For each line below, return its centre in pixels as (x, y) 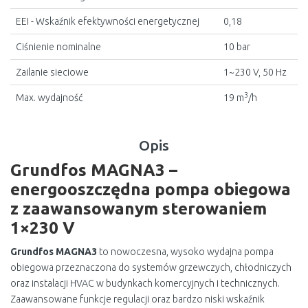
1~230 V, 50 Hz (255, 72)
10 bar (237, 47)
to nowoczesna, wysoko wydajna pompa (185, 252)
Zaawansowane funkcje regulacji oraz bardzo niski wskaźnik (137, 299)
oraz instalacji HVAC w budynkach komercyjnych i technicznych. (145, 283)
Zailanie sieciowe (52, 72)
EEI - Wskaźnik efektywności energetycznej (108, 21)
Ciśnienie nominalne (58, 47)
